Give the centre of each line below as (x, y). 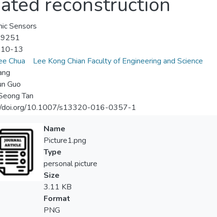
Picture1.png (65, 141)
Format (57, 199)
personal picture (70, 164)
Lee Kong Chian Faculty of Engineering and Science (118, 61)
